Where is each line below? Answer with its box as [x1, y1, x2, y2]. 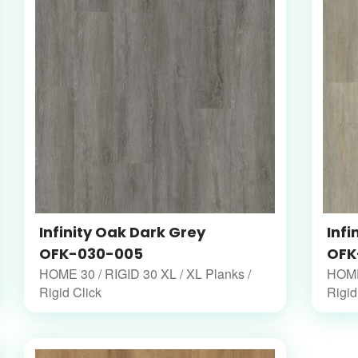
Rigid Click [38, 283, 101, 302]
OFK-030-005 [38, 244, 143, 265]
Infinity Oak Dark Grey [38, 222, 205, 243]
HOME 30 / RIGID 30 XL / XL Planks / [38, 265, 251, 284]
